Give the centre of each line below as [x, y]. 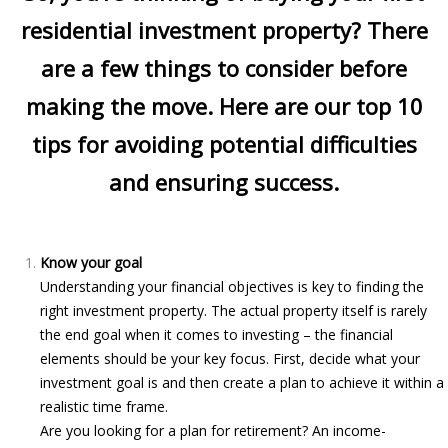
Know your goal [91, 262]
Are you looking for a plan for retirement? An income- [213, 430]
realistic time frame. [104, 406]
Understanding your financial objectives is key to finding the [232, 286]
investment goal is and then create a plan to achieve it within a [242, 382]
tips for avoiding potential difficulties [224, 144]
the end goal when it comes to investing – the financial [216, 334]
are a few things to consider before [224, 68]
